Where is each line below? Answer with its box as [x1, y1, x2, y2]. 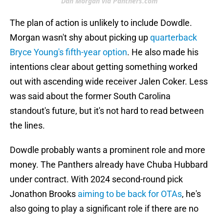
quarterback [150, 32, 197, 43]
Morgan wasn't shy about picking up [10, 32, 150, 43]
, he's [182, 189, 201, 199]
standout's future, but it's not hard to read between [10, 106, 204, 116]
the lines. [10, 120, 45, 131]
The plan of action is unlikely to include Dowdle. [10, 18, 192, 28]
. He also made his [127, 47, 198, 58]
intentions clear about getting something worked [10, 62, 197, 72]
